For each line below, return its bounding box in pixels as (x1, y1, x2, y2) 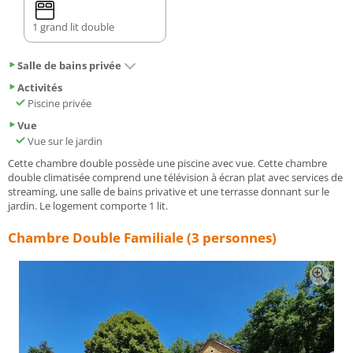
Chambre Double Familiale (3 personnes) (8, 229, 277, 247)
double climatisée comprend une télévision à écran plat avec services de (8, 170, 343, 185)
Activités (17, 80, 62, 95)
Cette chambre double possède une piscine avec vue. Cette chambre (8, 156, 327, 171)
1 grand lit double (32, 20, 114, 35)
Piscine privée (25, 96, 91, 111)
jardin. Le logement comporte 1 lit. (8, 199, 168, 214)
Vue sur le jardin (25, 134, 102, 149)
